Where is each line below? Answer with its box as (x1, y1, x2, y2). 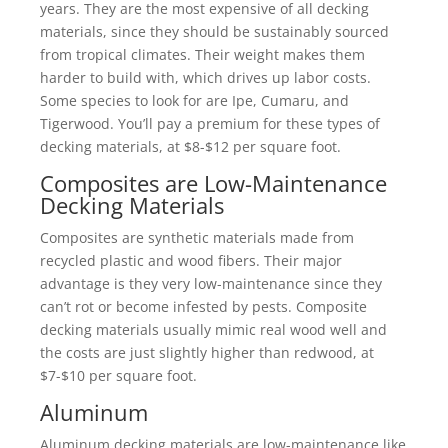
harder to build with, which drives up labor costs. (40, 68, 371, 87)
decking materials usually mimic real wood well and (40, 320, 387, 339)
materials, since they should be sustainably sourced (40, 22, 389, 41)
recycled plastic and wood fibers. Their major (40, 251, 342, 270)
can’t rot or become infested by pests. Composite (40, 297, 367, 316)
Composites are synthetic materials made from (40, 228, 354, 247)
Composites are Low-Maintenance (40, 168, 387, 198)
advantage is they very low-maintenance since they (40, 274, 382, 293)
